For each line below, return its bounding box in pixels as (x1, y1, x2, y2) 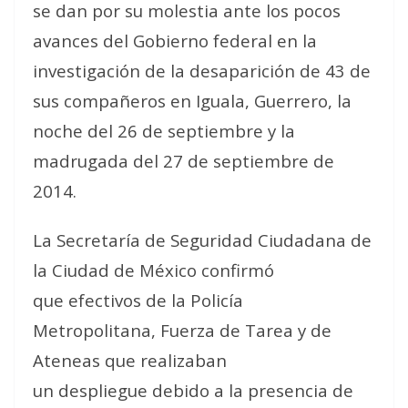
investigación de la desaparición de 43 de (33, 59, 371, 82)
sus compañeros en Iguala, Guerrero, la (33, 89, 352, 112)
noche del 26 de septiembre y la (33, 119, 295, 142)
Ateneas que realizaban (33, 349, 227, 372)
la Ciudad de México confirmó (33, 259, 274, 281)
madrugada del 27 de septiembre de (33, 149, 334, 172)
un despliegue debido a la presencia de (33, 379, 353, 402)
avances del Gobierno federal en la (33, 29, 317, 52)
